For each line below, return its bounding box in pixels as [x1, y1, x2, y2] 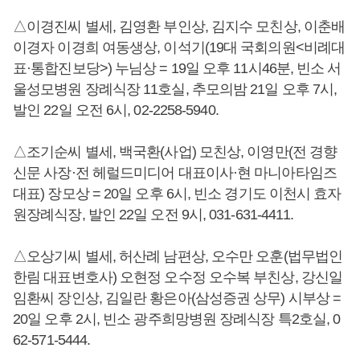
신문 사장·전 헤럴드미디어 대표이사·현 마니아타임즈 [13, 165, 337, 181]
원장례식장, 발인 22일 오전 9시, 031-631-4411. [13, 207, 294, 223]
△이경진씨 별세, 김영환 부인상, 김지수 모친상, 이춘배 [13, 18, 346, 35]
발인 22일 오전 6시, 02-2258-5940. [13, 102, 219, 118]
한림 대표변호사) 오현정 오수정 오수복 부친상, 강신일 [13, 269, 342, 285]
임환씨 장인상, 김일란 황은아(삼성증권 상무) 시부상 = [13, 290, 342, 306]
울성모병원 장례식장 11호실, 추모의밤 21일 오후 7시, [13, 81, 337, 97]
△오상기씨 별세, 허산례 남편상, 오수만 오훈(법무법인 [13, 248, 343, 264]
